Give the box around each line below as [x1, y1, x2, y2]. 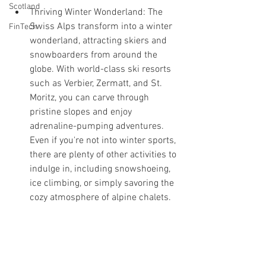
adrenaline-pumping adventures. [30, 121, 166, 133]
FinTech [9, 21, 37, 32]
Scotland [9, 1, 40, 12]
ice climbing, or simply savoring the [30, 178, 176, 190]
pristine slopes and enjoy [30, 106, 134, 119]
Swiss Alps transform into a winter [30, 21, 175, 33]
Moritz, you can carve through [30, 92, 151, 104]
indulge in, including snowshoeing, [30, 163, 173, 176]
